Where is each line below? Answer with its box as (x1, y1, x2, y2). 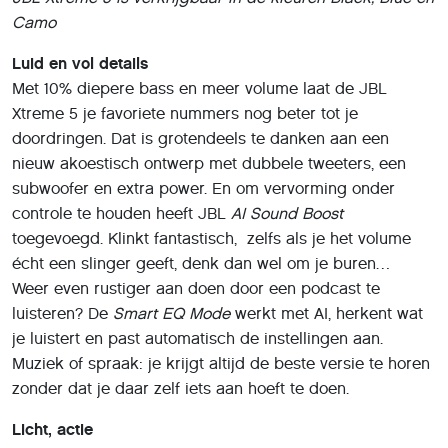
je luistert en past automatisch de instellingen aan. (12, 328, 383, 348)
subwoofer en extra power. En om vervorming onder (12, 178, 395, 198)
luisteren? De (12, 303, 113, 323)
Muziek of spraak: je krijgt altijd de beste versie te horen (12, 353, 430, 373)
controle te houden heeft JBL (12, 203, 231, 223)
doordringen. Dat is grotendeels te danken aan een (12, 128, 389, 148)
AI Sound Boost (231, 203, 343, 223)
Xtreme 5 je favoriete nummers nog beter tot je (12, 103, 358, 123)
